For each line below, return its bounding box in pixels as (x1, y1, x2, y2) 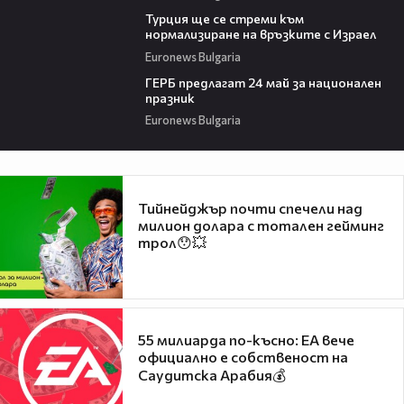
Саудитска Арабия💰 (138, 366, 286, 384)
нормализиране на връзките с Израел (144, 26, 376, 42)
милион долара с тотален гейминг (138, 216, 384, 234)
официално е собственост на (138, 348, 348, 366)
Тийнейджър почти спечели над (138, 198, 363, 216)
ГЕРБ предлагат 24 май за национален (144, 74, 381, 90)
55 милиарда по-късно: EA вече (138, 331, 354, 349)
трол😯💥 (138, 233, 207, 251)
